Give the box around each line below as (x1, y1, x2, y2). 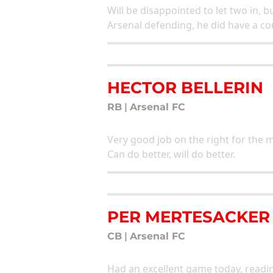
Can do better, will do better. (107, 147, 235, 161)
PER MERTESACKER (107, 207, 270, 226)
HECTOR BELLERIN (107, 77, 263, 97)
